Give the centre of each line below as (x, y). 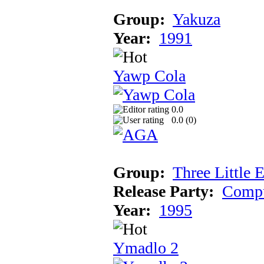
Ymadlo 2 (146, 247)
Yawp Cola (149, 75)
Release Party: (164, 191)
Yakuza (197, 19)
